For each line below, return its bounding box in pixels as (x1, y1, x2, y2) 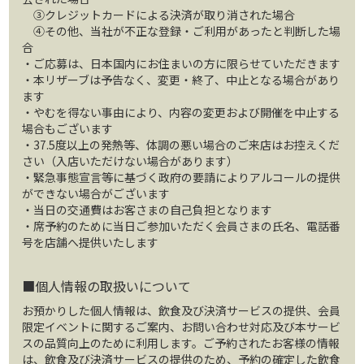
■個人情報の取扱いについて (22, 275, 192, 296)
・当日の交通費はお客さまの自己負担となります (22, 201, 273, 218)
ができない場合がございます (22, 184, 171, 201)
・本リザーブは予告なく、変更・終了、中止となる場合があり (22, 71, 340, 88)
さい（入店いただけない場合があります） (22, 152, 239, 169)
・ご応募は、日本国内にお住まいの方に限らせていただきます (22, 54, 341, 71)
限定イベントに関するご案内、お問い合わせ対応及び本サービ (22, 318, 341, 335)
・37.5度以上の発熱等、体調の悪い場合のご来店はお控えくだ (22, 136, 340, 153)
